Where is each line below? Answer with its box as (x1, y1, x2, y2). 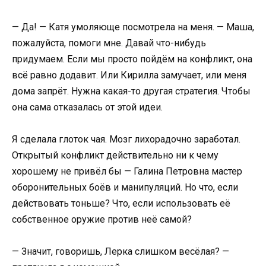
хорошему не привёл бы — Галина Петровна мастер (12, 165, 242, 177)
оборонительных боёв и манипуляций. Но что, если (12, 181, 238, 193)
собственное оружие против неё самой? (12, 213, 192, 225)
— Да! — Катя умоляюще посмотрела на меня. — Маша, (12, 21, 254, 33)
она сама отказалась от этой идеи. (12, 101, 163, 113)
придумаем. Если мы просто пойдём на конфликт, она (12, 53, 252, 65)
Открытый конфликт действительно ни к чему (12, 149, 218, 161)
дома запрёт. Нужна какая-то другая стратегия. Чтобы (12, 85, 251, 97)
